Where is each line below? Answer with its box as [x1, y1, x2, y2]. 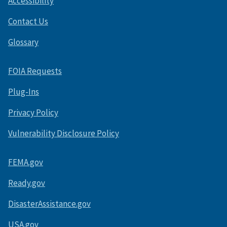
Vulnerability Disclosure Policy [8, 128, 119, 139]
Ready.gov [8, 177, 45, 189]
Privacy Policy [8, 107, 58, 119]
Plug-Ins [8, 86, 39, 98]
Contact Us [8, 16, 48, 27]
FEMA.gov [8, 157, 43, 168]
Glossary [8, 36, 39, 48]
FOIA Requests [8, 65, 62, 77]
